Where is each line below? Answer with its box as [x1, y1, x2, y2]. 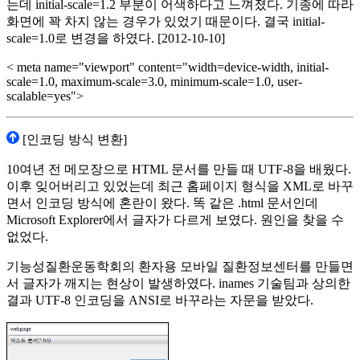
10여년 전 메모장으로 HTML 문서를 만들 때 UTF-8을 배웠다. [6, 162, 351, 177]
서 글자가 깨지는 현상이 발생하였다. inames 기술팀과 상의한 [6, 276, 350, 291]
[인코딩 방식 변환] [19, 133, 127, 147]
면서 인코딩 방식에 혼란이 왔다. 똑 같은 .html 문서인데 [6, 196, 318, 211]
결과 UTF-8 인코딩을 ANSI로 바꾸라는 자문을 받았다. [6, 293, 313, 308]
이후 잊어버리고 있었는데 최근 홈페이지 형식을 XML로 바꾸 [6, 179, 354, 194]
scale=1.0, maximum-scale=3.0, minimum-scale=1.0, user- [6, 75, 302, 89]
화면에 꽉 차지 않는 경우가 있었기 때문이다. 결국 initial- [6, 14, 325, 29]
